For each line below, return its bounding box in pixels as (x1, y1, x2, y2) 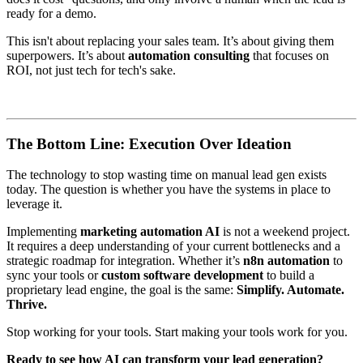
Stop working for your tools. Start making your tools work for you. (6, 325, 348, 340)
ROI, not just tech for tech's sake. (6, 62, 176, 77)
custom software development (101, 268, 263, 283)
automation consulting (128, 48, 250, 62)
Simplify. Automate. (237, 283, 344, 297)
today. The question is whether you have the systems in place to (6, 182, 331, 197)
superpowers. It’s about (6, 48, 128, 62)
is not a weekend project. (220, 224, 350, 239)
